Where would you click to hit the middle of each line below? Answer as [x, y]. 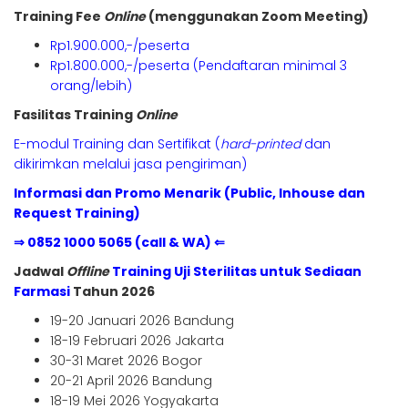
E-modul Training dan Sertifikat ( [117, 144]
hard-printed [260, 144]
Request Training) [77, 214]
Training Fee [59, 17]
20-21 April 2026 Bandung [131, 381]
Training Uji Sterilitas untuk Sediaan [237, 272]
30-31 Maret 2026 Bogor [126, 361]
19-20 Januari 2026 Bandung [142, 321]
